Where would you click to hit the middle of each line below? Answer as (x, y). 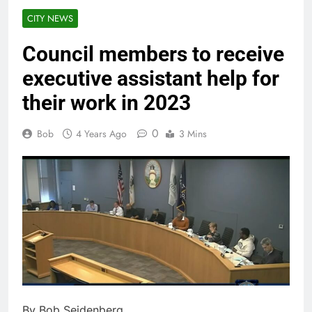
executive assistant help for (151, 79)
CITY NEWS (50, 19)
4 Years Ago (101, 134)
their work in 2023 (107, 103)
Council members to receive (153, 54)
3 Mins (193, 134)
